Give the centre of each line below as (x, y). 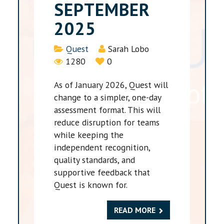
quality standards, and (95, 159)
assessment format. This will (107, 109)
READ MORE (134, 210)
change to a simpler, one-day (108, 97)
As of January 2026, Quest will (111, 84)
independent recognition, (102, 147)
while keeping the (89, 134)
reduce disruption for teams (107, 122)
